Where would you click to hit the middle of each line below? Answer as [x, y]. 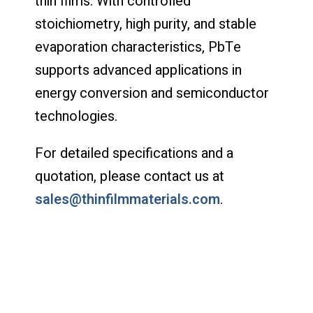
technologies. [76, 116]
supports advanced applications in [138, 70]
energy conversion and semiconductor [152, 93]
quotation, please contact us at [130, 176]
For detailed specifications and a [134, 153]
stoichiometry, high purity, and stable [146, 24]
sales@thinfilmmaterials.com [128, 199]
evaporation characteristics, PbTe [138, 47]
